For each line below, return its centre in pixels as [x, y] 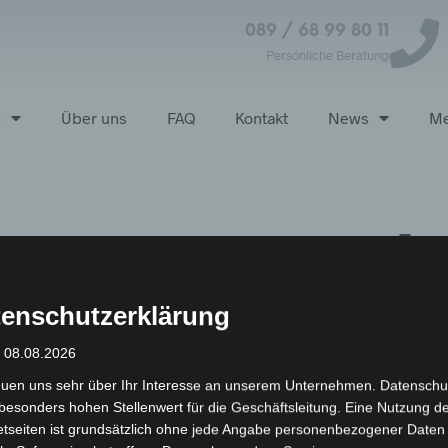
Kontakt [261, 117]
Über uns [93, 117]
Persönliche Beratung [327, 54]
